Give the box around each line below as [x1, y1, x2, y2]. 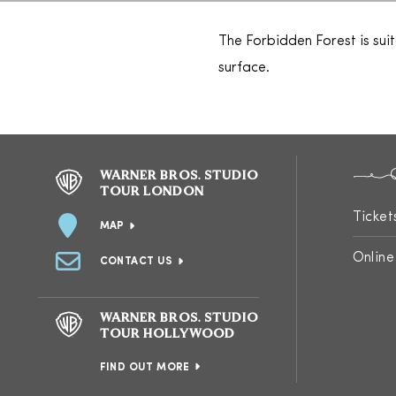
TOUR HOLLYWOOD [99, 328, 235, 341]
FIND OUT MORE [99, 362, 190, 373]
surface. [218, 61, 270, 75]
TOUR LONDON [99, 186, 204, 199]
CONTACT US [99, 256, 173, 267]
